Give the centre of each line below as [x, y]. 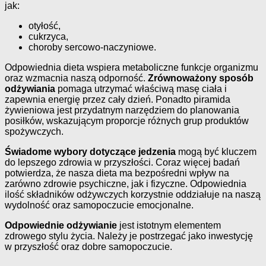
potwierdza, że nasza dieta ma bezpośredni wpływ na [117, 173]
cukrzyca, [48, 37]
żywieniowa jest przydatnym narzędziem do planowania [122, 110]
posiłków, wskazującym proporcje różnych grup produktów [127, 121]
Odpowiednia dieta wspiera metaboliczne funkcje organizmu [132, 68]
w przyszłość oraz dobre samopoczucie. [88, 247]
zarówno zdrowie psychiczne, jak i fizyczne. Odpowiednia [126, 184]
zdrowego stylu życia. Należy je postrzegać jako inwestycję [129, 236]
